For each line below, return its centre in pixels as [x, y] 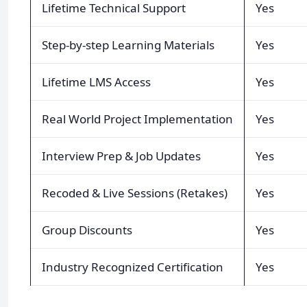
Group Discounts [87, 230]
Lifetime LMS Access [96, 82]
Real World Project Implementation [137, 119]
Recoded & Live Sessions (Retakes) [135, 193]
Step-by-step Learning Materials [128, 45]
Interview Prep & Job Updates [121, 156]
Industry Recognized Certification [133, 267]
